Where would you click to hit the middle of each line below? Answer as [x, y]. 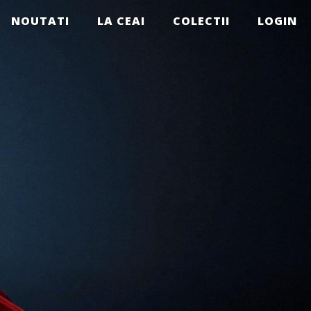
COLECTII [201, 21]
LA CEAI [121, 21]
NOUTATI [40, 21]
